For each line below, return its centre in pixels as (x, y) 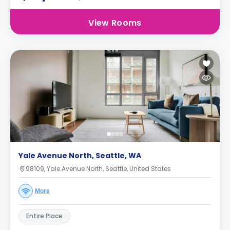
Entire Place (44, 216)
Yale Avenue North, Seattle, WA (80, 156)
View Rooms (115, 23)
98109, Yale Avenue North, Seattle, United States (98, 169)
